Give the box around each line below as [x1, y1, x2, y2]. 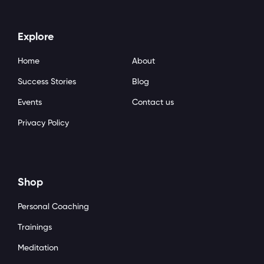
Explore [18, 31, 54, 42]
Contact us [132, 98, 174, 107]
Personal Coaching [18, 202, 89, 211]
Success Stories [18, 77, 76, 86]
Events [18, 98, 42, 107]
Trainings [18, 223, 52, 232]
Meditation [18, 243, 58, 252]
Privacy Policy [18, 118, 69, 127]
